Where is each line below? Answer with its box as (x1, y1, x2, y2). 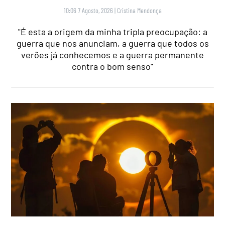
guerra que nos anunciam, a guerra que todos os (16, 38, 209, 49)
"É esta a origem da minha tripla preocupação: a (18, 26, 207, 38)
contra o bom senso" (72, 61, 153, 72)
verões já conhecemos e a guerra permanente (21, 49, 204, 61)
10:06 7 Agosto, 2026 (63, 6, 113, 15)
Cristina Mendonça (117, 6, 162, 15)
